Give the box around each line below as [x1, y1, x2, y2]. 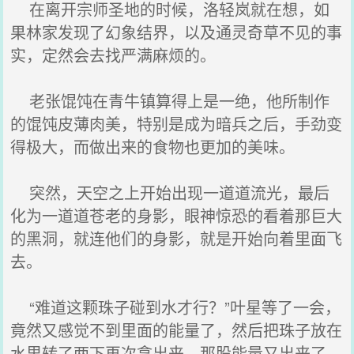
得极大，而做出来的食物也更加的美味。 [10, 135, 296, 158]
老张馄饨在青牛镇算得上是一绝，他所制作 [10, 89, 330, 112]
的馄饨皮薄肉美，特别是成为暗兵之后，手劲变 [10, 112, 343, 135]
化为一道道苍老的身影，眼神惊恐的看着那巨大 [10, 204, 343, 227]
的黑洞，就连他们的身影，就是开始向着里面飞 [10, 227, 343, 250]
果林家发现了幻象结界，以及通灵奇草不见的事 [10, 21, 343, 43]
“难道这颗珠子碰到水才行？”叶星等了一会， [10, 296, 341, 318]
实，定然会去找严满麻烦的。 [10, 43, 217, 66]
